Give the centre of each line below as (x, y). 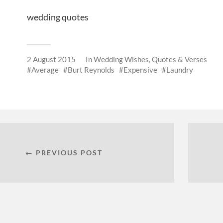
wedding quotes (58, 17)
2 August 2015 (51, 59)
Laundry (180, 70)
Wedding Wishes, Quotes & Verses (150, 59)
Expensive (140, 70)
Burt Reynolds (91, 70)
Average (45, 70)
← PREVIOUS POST (64, 153)
